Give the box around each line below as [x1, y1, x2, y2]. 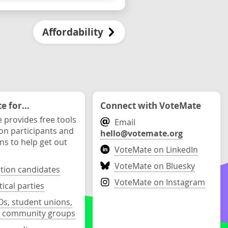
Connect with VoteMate [100, 99, 202, 111]
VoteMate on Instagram [115, 177, 206, 188]
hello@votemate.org [100, 128, 183, 139]
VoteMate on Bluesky [115, 160, 195, 172]
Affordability [42, 25, 104, 39]
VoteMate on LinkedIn [115, 144, 198, 155]
